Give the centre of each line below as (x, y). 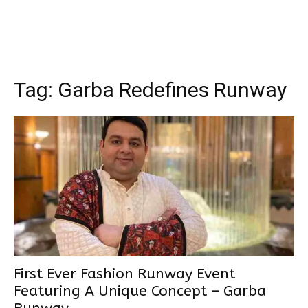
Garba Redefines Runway (172, 89)
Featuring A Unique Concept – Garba (140, 291)
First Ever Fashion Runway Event (124, 274)
